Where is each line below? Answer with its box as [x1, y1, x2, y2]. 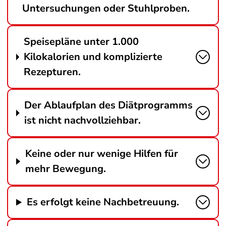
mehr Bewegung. [25, 162, 106, 176]
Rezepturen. [24, 65, 81, 79]
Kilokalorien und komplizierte [24, 50, 163, 64]
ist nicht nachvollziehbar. [24, 114, 141, 127]
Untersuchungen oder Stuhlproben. [22, 2, 190, 15]
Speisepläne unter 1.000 [24, 35, 139, 48]
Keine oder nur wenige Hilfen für [25, 147, 178, 160]
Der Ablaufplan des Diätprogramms [24, 98, 193, 112]
